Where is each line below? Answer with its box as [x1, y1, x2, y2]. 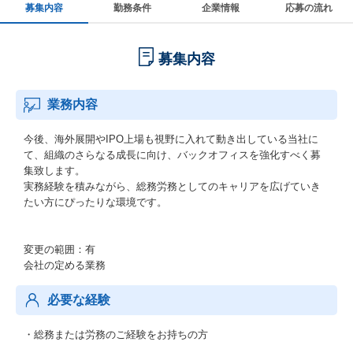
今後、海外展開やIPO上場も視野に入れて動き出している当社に [24, 133, 318, 145]
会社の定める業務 [24, 259, 106, 271]
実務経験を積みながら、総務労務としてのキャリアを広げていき [24, 180, 321, 192]
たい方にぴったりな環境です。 [24, 196, 167, 208]
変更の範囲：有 [24, 243, 95, 255]
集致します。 [24, 165, 85, 176]
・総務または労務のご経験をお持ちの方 [24, 329, 208, 340]
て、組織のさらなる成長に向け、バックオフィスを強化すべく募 [24, 149, 321, 161]
